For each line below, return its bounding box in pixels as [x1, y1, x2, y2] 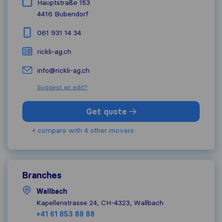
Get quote [86, 107, 129, 117]
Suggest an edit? [37, 83, 88, 91]
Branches [22, 169, 61, 181]
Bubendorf [55, 9, 88, 19]
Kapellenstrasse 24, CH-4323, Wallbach [36, 198, 164, 208]
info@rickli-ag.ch [37, 66, 90, 75]
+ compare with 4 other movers [32, 126, 134, 135]
